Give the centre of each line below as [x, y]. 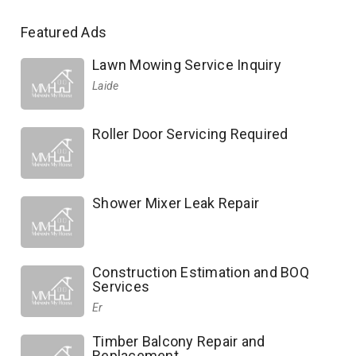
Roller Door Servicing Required [190, 134]
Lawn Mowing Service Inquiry [187, 65]
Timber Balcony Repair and [179, 341]
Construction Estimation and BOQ [201, 272]
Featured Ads [64, 32]
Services [121, 286]
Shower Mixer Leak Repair [176, 203]
